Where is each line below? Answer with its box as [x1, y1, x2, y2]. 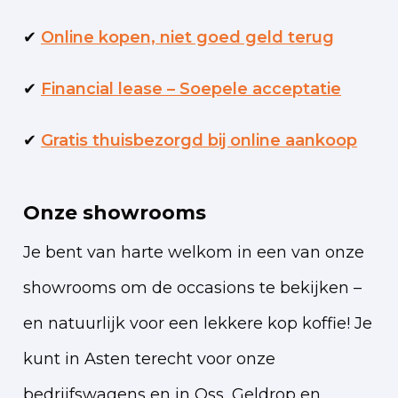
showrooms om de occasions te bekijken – [23, 278, 362, 298]
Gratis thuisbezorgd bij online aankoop [41, 131, 357, 151]
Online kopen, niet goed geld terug [41, 28, 334, 48]
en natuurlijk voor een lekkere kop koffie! [23, 314, 350, 334]
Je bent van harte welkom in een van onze [23, 243, 364, 263]
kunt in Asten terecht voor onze [23, 349, 275, 370]
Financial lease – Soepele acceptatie [41, 79, 341, 99]
